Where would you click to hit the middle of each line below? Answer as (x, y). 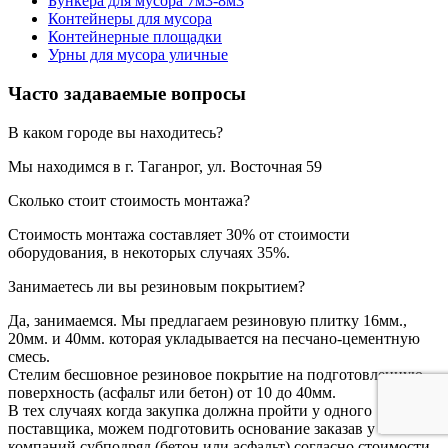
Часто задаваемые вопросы (127, 93)
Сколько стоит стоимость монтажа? (129, 200)
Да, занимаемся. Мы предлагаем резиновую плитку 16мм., (207, 320)
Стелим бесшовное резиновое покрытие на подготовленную (215, 374)
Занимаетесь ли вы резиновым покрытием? (156, 286)
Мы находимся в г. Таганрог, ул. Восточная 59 (165, 166)
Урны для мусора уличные (138, 55)
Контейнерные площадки (135, 37)
